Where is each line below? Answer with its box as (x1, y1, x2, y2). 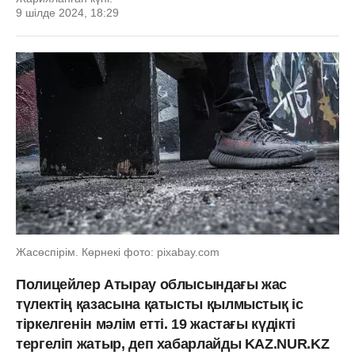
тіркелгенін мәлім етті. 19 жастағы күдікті (16, 315, 296, 332)
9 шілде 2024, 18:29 (16, 6, 119, 19)
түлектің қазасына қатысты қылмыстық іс (16, 296, 303, 312)
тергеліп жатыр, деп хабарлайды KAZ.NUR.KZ (16, 335, 330, 352)
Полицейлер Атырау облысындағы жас (16, 276, 288, 292)
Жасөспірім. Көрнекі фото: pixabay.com (16, 245, 219, 258)
